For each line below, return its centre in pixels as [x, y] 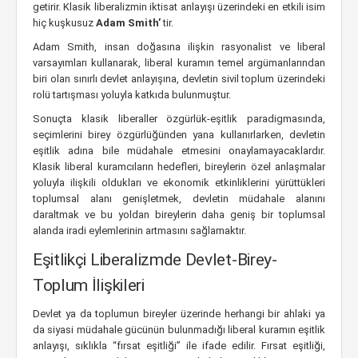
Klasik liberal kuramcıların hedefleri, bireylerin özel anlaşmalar [179, 167]
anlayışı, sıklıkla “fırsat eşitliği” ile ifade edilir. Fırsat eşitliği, [179, 346]
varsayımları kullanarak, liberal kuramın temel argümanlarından [179, 63]
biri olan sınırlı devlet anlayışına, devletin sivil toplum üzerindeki [179, 79]
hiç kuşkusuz [64, 23]
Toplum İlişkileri [89, 285]
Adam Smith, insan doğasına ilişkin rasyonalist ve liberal [179, 47]
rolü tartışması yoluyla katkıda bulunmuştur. [132, 95]
